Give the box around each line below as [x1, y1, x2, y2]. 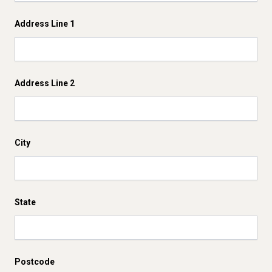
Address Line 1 [15, 19, 75, 29]
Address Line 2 [15, 78, 75, 88]
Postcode [15, 257, 55, 267]
